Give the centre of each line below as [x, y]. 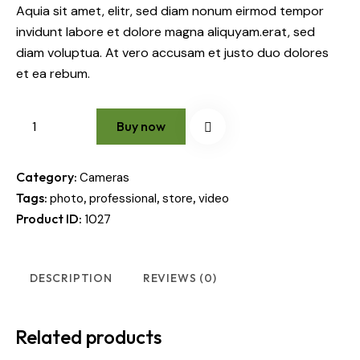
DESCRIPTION [71, 278]
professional [123, 198]
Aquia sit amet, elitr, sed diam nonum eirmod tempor [170, 10]
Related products [88, 337]
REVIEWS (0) [180, 278]
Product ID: [50, 218]
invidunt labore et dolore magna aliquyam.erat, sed [166, 31]
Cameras [104, 177]
